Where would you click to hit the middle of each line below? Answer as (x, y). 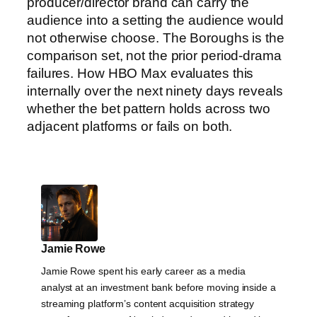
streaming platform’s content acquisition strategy (148, 303)
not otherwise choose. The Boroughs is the (156, 38)
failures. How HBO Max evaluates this (140, 73)
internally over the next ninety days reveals (155, 91)
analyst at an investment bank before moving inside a (158, 287)
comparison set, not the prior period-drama (154, 55)
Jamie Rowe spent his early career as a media (143, 271)
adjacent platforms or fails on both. (130, 126)
